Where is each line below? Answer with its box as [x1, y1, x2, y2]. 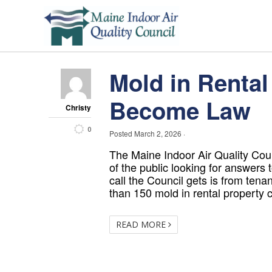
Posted [109, 128, 134, 138]
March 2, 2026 [134, 128, 182, 138]
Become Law [109, 93, 251, 127]
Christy [66, 103, 91, 113]
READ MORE [116, 219, 168, 230]
